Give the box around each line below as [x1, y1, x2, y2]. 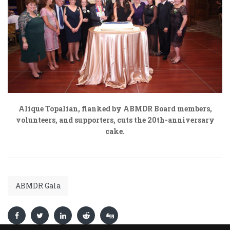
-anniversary [164, 115, 215, 125]
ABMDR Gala [15, 181, 61, 191]
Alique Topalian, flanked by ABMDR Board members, [18, 104, 212, 114]
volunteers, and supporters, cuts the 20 [15, 115, 157, 125]
